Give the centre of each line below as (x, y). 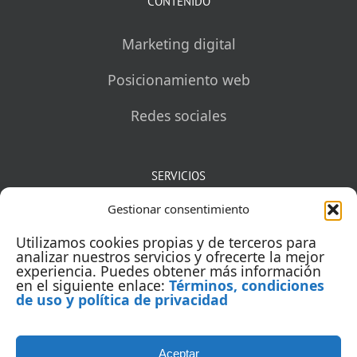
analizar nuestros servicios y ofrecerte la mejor (170, 257)
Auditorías (178, 254)
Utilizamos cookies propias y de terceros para (166, 242)
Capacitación (178, 290)
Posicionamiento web (178, 79)
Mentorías (178, 218)
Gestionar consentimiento (178, 209)
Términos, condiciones (247, 285)
